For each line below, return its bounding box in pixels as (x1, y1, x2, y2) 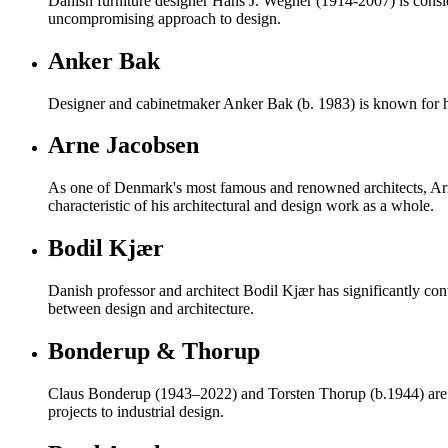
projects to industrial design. (48, 403, 224, 420)
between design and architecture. (48, 300, 254, 318)
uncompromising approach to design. (48, 9, 281, 27)
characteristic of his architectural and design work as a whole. (48, 197, 434, 215)
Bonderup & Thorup (48, 338, 260, 365)
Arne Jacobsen (48, 132, 199, 159)
